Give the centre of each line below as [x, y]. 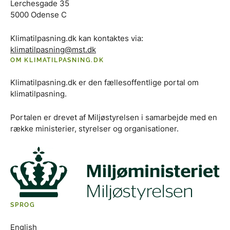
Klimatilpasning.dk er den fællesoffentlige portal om [104, 82]
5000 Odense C [39, 14]
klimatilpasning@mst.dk [53, 49]
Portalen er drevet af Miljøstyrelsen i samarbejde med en [114, 117]
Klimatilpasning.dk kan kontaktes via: [77, 38]
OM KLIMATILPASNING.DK [57, 60]
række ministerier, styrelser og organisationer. [94, 128]
